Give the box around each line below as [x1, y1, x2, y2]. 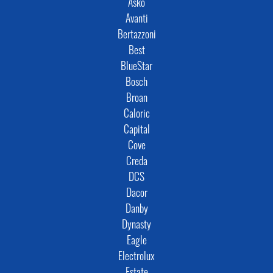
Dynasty [122, 220, 151, 231]
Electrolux [118, 252, 155, 263]
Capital [123, 125, 150, 136]
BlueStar [121, 62, 152, 73]
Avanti [125, 14, 148, 25]
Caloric [123, 109, 150, 120]
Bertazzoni [117, 30, 156, 41]
